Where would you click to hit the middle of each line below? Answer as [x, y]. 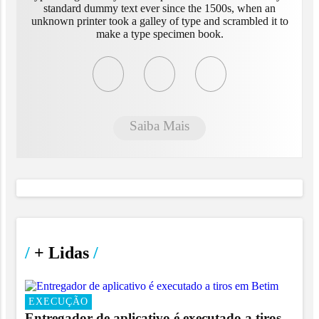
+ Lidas [62, 252]
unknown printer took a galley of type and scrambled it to [159, 21]
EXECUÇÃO [58, 302]
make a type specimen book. [159, 33]
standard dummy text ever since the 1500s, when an [159, 8]
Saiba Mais [159, 125]
